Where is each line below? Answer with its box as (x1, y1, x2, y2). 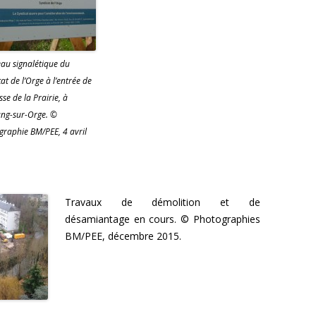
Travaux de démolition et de (65, 195, 260, 209)
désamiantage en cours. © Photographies (65, 212, 260, 226)
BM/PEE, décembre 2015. (65, 229, 181, 243)
